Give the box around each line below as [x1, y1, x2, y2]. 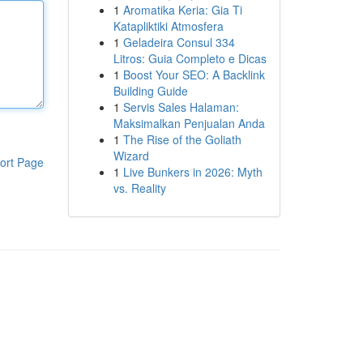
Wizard [113, 147, 149, 164]
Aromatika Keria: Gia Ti [122, 2, 242, 18]
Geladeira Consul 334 [122, 34, 235, 50]
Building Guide [113, 83, 188, 99]
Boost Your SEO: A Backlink [122, 66, 265, 83]
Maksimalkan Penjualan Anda [113, 115, 265, 131]
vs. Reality [113, 180, 166, 196]
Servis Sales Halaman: [122, 99, 239, 115]
